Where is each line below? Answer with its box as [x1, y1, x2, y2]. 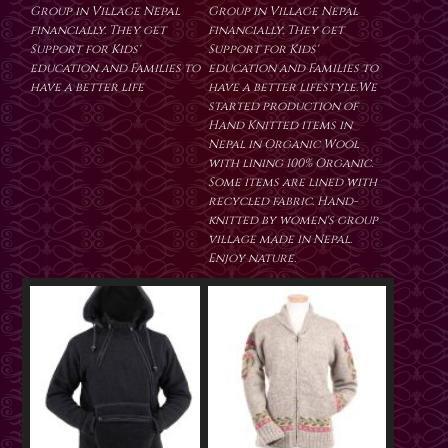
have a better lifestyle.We [208, 79, 377, 96]
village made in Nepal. [208, 231, 352, 248]
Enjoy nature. [208, 250, 296, 267]
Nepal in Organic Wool [208, 136, 359, 153]
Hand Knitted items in [208, 117, 352, 134]
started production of [208, 98, 358, 115]
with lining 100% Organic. [208, 155, 373, 172]
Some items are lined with [208, 174, 377, 191]
